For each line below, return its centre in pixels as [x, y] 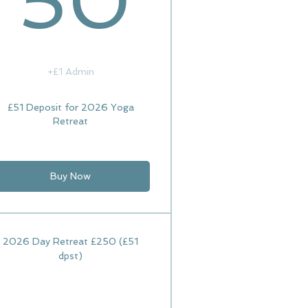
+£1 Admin [70, 71]
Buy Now [71, 176]
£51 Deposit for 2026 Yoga [70, 107]
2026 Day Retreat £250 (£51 [71, 241]
